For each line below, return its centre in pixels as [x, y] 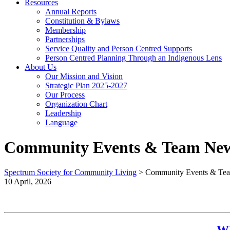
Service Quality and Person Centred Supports [119, 48]
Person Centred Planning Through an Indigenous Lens [133, 57]
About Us [41, 67]
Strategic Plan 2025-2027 [86, 85]
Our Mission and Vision [84, 76]
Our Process [65, 94]
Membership [65, 30]
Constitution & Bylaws [82, 21]
